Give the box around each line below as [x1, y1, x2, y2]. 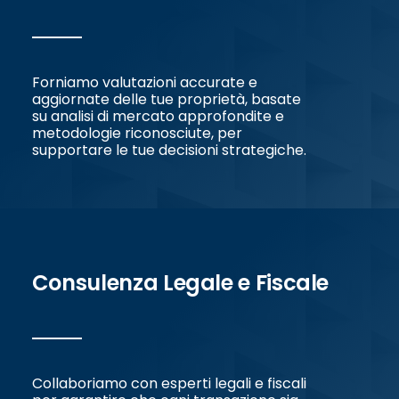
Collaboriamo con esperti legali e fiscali [31, 372, 306, 394]
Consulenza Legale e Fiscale [31, 267, 330, 297]
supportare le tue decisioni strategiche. [31, 139, 306, 160]
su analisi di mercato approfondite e [31, 105, 284, 126]
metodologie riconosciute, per [31, 122, 242, 143]
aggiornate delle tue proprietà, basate [31, 88, 301, 110]
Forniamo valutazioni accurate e [31, 71, 257, 93]
